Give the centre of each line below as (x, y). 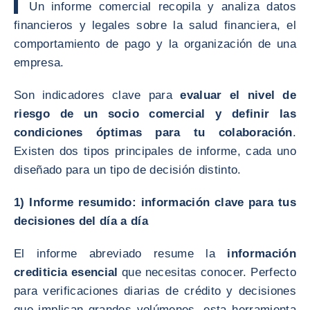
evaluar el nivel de (238, 95)
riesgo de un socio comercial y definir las (155, 114)
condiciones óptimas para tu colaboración (153, 133)
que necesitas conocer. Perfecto (207, 272)
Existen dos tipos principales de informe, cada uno (155, 151)
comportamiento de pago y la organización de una (155, 44)
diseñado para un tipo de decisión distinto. (128, 170)
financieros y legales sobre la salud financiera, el (155, 25)
